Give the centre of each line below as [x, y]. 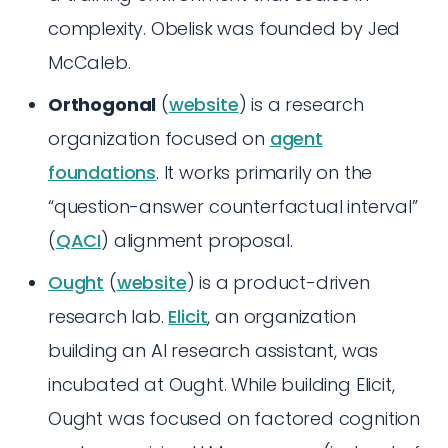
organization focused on [159, 138]
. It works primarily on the [264, 172]
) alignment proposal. [197, 240]
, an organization [281, 316]
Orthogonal [102, 104]
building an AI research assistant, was [213, 350]
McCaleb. [89, 62]
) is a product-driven [278, 282]
